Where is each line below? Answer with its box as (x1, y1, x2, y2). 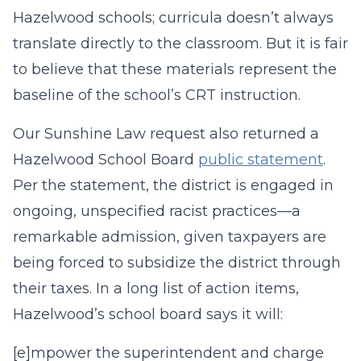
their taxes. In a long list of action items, (13, 280, 299, 297)
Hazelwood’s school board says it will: (13, 305, 283, 323)
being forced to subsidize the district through (13, 254, 341, 272)
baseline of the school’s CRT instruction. (13, 86, 301, 104)
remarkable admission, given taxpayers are (13, 228, 326, 246)
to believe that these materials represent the (13, 60, 337, 78)
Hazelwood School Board (13, 151, 198, 168)
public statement (198, 151, 323, 168)
